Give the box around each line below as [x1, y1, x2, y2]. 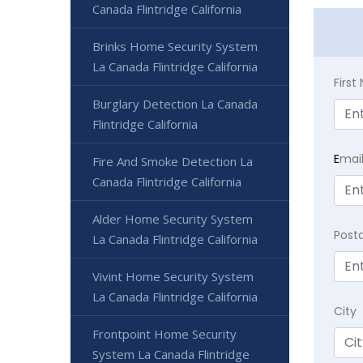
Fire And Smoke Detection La [92, 153, 253, 170]
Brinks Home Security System [92, 38, 258, 55]
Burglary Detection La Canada [92, 96, 258, 113]
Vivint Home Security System [92, 268, 254, 285]
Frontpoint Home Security [92, 326, 237, 343]
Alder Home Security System [92, 211, 253, 228]
